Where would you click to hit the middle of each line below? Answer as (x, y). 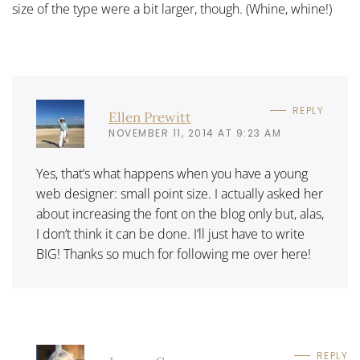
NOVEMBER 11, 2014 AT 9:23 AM (195, 133)
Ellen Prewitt (150, 117)
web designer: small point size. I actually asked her (180, 194)
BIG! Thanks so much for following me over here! (174, 254)
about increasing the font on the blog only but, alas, (180, 214)
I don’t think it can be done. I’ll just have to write (170, 234)
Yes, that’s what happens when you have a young (172, 174)
